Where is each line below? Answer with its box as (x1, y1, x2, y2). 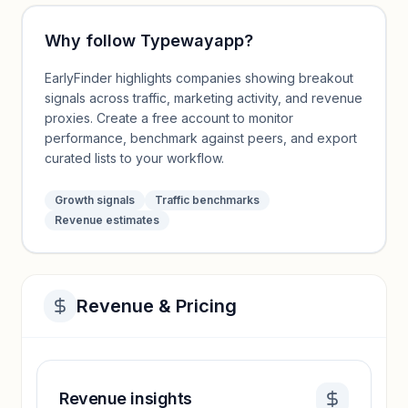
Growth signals (55, 193, 135, 207)
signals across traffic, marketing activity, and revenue (45, 90, 362, 106)
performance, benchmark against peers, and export (45, 130, 357, 146)
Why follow (45, 31, 140, 50)
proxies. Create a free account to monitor (45, 110, 293, 126)
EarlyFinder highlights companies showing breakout (45, 70, 353, 86)
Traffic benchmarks (155, 193, 260, 207)
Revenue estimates (55, 213, 159, 227)
